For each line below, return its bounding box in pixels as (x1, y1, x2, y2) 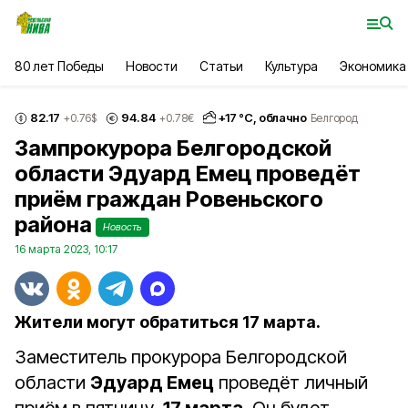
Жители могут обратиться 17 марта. (15, 312, 321, 331)
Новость (103, 220, 142, 233)
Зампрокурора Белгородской (15, 135, 331, 161)
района (15, 211, 92, 238)
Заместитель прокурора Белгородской (15, 346, 347, 368)
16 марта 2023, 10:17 (15, 242, 117, 256)
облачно (259, 110, 307, 125)
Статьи (199, 58, 243, 74)
